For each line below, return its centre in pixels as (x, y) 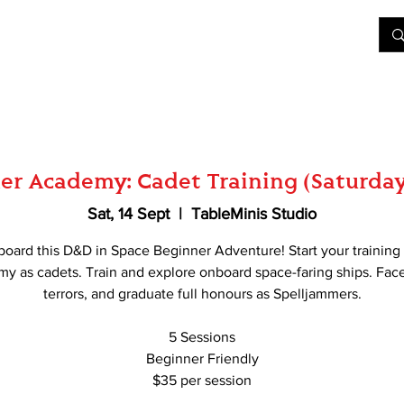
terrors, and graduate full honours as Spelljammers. (202, 294)
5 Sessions (202, 337)
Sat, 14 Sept (129, 214)
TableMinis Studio (254, 214)
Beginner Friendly (202, 359)
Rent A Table (257, 34)
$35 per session (202, 381)
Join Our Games (85, 34)
